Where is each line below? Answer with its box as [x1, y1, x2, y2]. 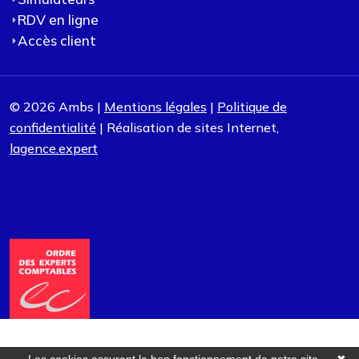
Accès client [18, 32, 96, 50]
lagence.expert [10, 140, 98, 157]
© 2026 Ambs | [10, 99, 104, 115]
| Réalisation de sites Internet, [96, 119, 279, 136]
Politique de [217, 99, 287, 115]
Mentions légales [104, 99, 207, 115]
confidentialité [10, 119, 96, 136]
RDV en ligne [18, 11, 99, 29]
